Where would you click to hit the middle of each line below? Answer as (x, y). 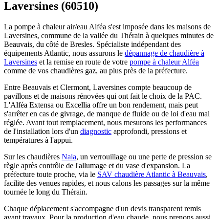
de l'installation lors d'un (42, 131)
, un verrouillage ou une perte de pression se (144, 156)
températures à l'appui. (38, 140)
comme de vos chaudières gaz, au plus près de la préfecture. (96, 70)
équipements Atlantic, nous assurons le (64, 53)
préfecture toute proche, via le (51, 174)
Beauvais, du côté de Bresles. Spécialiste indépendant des (92, 44)
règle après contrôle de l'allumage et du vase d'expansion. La (97, 165)
